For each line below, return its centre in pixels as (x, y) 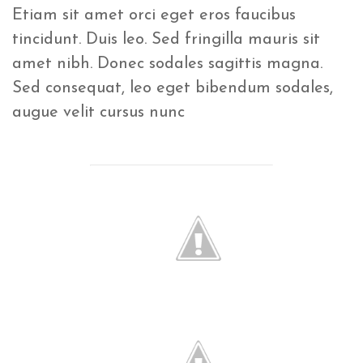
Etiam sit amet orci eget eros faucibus (154, 16)
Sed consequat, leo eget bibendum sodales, (173, 89)
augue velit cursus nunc (98, 113)
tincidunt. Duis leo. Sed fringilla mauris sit (166, 40)
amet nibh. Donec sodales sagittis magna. (167, 64)
